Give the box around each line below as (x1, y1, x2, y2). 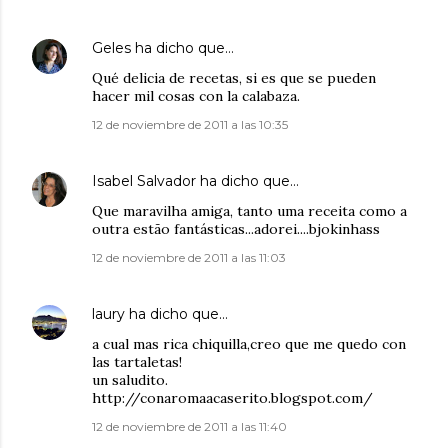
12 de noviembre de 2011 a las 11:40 (92, 419, 287, 435)
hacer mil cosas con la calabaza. (92, 87, 300, 106)
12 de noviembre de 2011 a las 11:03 (92, 250, 286, 266)
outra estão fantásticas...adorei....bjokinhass (92, 220, 380, 239)
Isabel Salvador (92, 172, 196, 191)
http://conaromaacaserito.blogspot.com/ (92, 389, 373, 408)
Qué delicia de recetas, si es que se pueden (92, 69, 376, 88)
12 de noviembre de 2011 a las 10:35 (92, 117, 288, 133)
